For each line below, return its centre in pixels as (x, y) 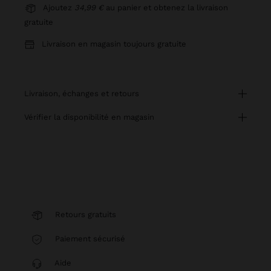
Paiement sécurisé (89, 239)
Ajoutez (59, 8)
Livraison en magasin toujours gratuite (114, 44)
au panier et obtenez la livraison (166, 8)
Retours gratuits (86, 214)
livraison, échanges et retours (84, 93)
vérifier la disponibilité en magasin (91, 117)
